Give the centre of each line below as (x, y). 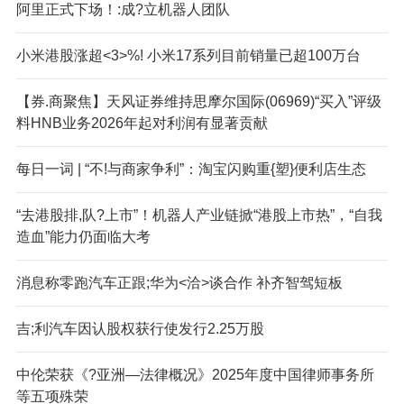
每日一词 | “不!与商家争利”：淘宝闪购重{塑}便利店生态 (191, 169)
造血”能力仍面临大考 (83, 236)
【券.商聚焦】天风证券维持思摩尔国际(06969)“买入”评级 (198, 101)
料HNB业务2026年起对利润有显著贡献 (142, 123)
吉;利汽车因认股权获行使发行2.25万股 (140, 328)
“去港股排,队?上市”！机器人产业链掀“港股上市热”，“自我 (199, 215)
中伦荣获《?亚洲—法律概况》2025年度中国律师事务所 (195, 374)
